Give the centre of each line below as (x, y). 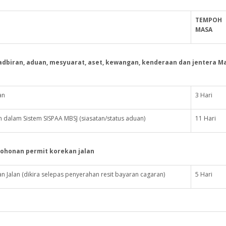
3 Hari (204, 95)
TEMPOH (209, 20)
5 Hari (204, 174)
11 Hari (206, 118)
